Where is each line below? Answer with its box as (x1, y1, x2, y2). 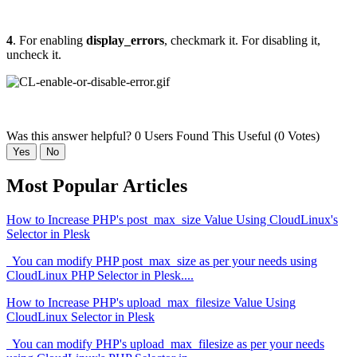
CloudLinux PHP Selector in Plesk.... (6, 269, 194, 283)
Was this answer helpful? (6, 128, 135, 143)
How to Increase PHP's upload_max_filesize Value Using (6, 296, 296, 310)
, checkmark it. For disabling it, (164, 33, 320, 47)
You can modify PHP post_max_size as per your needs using (6, 254, 317, 269)
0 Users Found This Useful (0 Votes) (135, 128, 320, 143)
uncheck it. (6, 47, 61, 61)
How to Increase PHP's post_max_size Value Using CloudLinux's (6, 213, 338, 227)
